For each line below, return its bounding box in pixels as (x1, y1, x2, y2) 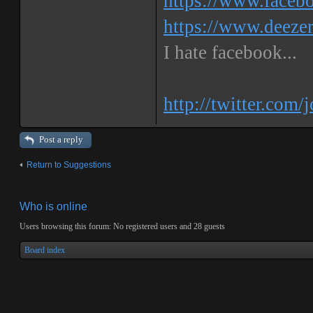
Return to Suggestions (27, 160, 111, 170)
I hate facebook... (163, 42, 297, 63)
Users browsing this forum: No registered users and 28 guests (20, 221, 225, 231)
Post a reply (39, 134, 83, 145)
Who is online (20, 201, 87, 212)
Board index (24, 245, 65, 255)
